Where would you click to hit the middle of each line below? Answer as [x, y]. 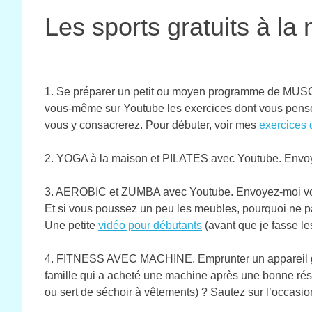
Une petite [71, 226]
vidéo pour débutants [150, 226]
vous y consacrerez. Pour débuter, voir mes [152, 125]
